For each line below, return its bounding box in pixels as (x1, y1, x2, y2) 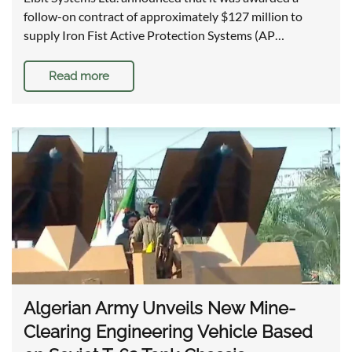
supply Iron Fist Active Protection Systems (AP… (24, 27, 284, 43)
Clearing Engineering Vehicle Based (24, 321, 313, 343)
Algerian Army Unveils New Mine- (24, 298, 295, 319)
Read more (49, 69, 109, 84)
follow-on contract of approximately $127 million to (24, 9, 302, 24)
